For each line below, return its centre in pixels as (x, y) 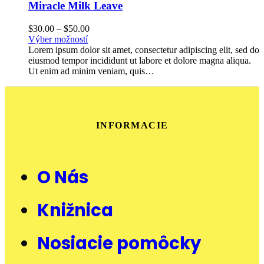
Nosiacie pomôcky (119, 244)
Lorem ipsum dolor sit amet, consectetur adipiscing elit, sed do (144, 49)
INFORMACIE (132, 125)
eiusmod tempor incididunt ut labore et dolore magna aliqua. (140, 60)
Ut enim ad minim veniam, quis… (91, 71)
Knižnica (75, 211)
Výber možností (58, 39)
